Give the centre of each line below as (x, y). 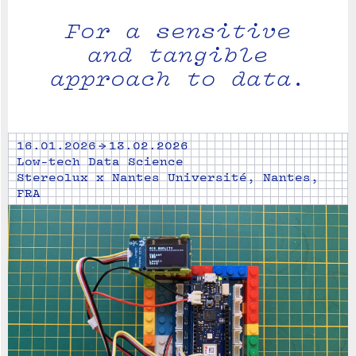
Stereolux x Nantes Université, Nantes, (168, 177)
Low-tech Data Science (100, 161)
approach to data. (178, 78)
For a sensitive (178, 30)
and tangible (178, 54)
